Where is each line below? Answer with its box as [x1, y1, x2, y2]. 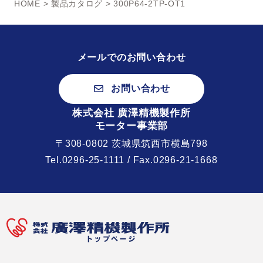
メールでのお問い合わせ [77, 52, 186, 62]
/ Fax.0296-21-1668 [124, 155, 218, 166]
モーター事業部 [95, 120, 168, 132]
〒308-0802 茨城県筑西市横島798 [55, 139, 208, 149]
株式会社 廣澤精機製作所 [72, 107, 191, 119]
